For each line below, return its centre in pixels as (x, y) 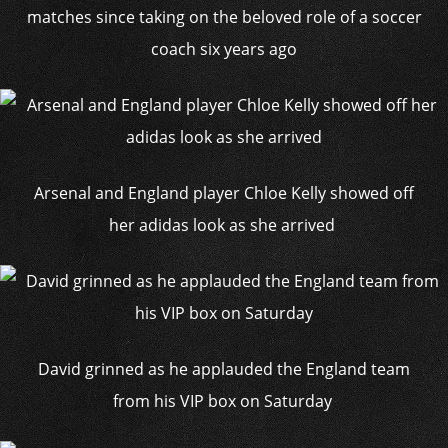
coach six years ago (224, 49)
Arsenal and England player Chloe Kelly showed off (224, 193)
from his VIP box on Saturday (224, 401)
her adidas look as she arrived (224, 225)
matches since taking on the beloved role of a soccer (224, 17)
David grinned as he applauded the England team (224, 369)
